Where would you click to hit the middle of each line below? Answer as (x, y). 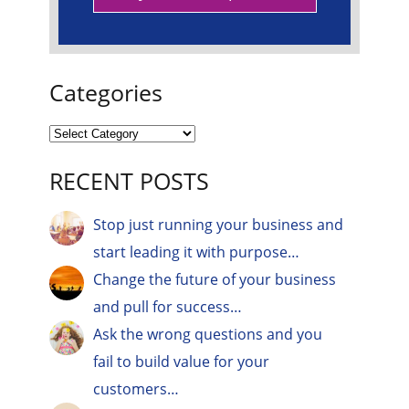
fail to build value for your (182, 362)
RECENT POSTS (129, 181)
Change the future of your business (215, 279)
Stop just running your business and (219, 225)
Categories (106, 92)
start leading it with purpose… (197, 252)
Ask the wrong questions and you (208, 334)
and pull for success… (168, 307)
